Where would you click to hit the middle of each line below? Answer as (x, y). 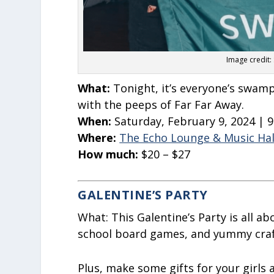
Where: (99, 138)
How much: (110, 154)
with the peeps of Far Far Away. (161, 105)
